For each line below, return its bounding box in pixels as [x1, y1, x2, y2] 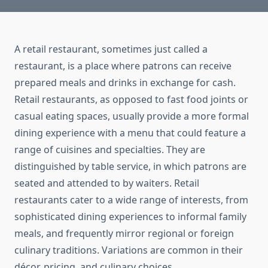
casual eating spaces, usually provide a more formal [14, 109, 249, 123]
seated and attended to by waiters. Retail [14, 176, 199, 190]
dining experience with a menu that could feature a [14, 126, 246, 140]
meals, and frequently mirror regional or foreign [14, 227, 234, 240]
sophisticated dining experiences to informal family [14, 210, 246, 224]
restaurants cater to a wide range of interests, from [14, 193, 248, 207]
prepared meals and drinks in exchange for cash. [14, 76, 236, 90]
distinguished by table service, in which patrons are [14, 160, 246, 173]
